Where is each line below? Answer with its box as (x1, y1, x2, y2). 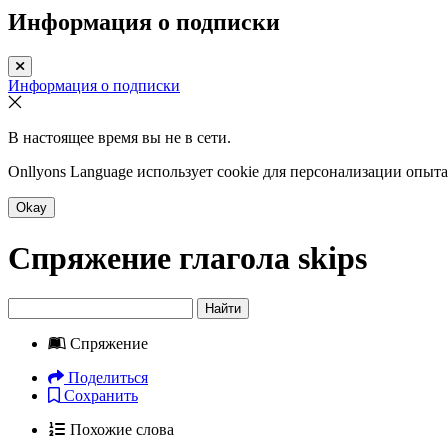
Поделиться (68, 369, 148, 387)
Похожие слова (70, 421, 174, 439)
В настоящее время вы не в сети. (8, 129, 231, 147)
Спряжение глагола (8, 239, 298, 276)
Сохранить (64, 387, 138, 405)
